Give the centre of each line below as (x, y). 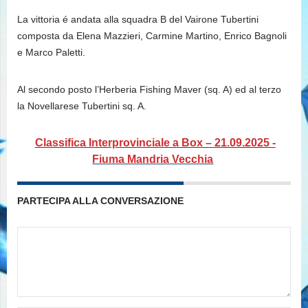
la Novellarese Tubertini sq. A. (82, 106)
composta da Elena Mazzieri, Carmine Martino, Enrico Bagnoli (152, 36)
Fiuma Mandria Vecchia (153, 159)
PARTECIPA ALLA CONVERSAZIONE (100, 201)
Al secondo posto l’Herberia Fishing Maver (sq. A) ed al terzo (149, 90)
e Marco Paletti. (51, 53)
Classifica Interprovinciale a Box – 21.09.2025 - (155, 143)
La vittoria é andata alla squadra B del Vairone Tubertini (138, 20)
